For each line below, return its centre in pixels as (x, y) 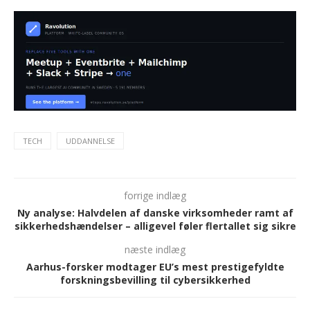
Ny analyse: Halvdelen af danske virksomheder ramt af (155, 213)
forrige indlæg (155, 196)
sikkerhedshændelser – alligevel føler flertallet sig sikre (155, 226)
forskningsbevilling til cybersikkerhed (155, 280)
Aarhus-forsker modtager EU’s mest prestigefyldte (155, 267)
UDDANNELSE (90, 141)
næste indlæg (155, 250)
